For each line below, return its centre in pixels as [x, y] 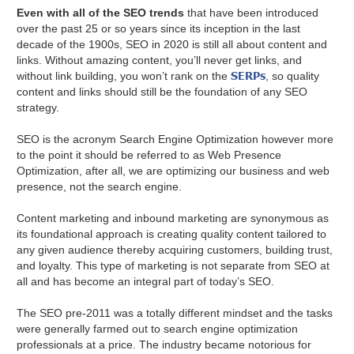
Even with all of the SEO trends [101, 13]
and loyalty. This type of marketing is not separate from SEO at [173, 266]
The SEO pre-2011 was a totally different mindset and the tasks [175, 313]
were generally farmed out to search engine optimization [158, 329]
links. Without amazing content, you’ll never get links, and [160, 60]
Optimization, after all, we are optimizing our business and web [173, 171]
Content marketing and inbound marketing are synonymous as [173, 218]
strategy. [40, 108]
